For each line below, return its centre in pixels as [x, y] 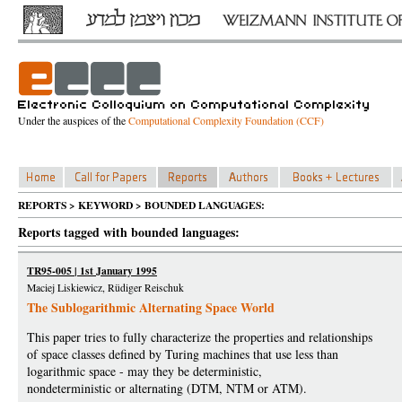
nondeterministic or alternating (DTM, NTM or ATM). [167, 388]
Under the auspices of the [73, 120]
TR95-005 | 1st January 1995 [92, 271]
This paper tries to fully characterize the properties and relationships [200, 337]
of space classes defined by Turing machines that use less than [183, 354]
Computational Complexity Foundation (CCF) [226, 120]
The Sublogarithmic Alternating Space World [151, 307]
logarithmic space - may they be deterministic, [144, 371]
